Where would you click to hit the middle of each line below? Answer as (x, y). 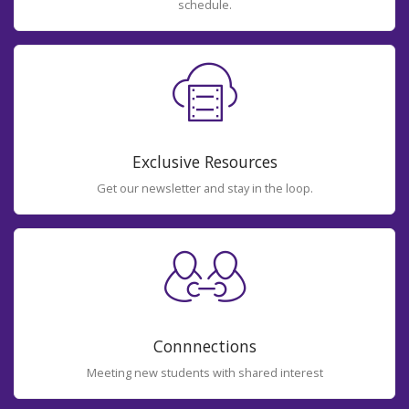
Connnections (204, 346)
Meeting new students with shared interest (204, 372)
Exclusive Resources (204, 162)
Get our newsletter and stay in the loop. (204, 189)
